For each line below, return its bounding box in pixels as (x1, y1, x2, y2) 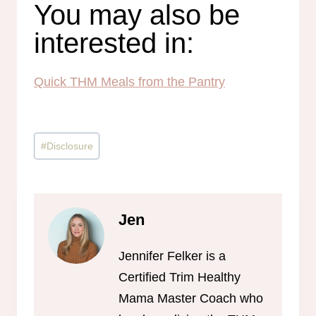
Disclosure (46, 140, 93, 152)
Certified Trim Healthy (119, 269, 241, 284)
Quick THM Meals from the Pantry (34, 75, 225, 90)
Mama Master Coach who (119, 291, 263, 305)
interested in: (34, 28, 194, 59)
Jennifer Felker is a (119, 248, 226, 263)
